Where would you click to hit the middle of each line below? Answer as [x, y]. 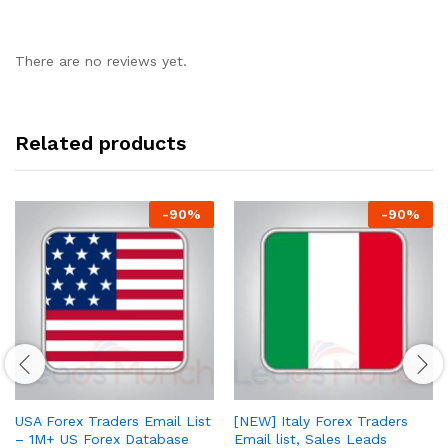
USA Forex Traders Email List [113, 421]
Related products [100, 143]
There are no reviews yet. [101, 61]
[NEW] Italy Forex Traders [321, 421]
